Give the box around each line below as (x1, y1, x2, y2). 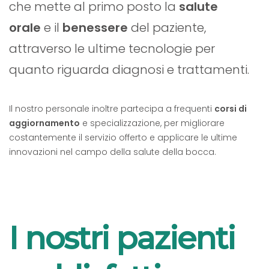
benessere (62, 19, 128, 36)
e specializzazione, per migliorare (80, 116, 225, 129)
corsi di (214, 102, 247, 115)
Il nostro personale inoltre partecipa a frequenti (9, 102, 214, 115)
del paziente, (128, 19, 206, 36)
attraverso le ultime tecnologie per (9, 40, 215, 57)
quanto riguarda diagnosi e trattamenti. (9, 61, 249, 78)
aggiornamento (9, 116, 80, 129)
